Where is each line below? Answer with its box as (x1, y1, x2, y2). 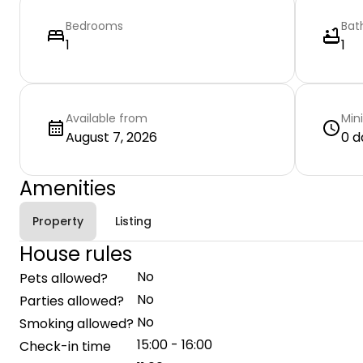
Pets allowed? (19, 269, 108, 288)
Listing (114, 212, 152, 229)
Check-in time (19, 337, 111, 356)
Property (32, 212, 83, 229)
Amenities (19, 175, 116, 202)
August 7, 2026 (66, 128, 157, 147)
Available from (66, 110, 147, 126)
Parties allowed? (19, 292, 124, 310)
